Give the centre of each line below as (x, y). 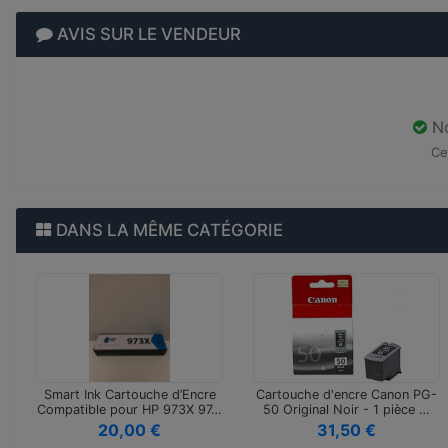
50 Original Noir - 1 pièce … (346, 409)
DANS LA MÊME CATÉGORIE (167, 230)
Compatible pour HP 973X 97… (129, 409)
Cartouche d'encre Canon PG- (346, 394)
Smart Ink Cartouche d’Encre (129, 394)
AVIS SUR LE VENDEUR (147, 34)
